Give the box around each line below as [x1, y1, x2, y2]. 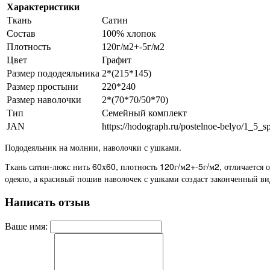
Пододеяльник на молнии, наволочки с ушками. [5, 141, 181, 154]
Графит [102, 55, 131, 66]
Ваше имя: [5, 221, 48, 231]
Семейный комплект [102, 108, 187, 119]
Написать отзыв [5, 195, 90, 209]
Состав [7, 28, 36, 39]
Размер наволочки [7, 95, 81, 105]
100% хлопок [102, 28, 156, 39]
